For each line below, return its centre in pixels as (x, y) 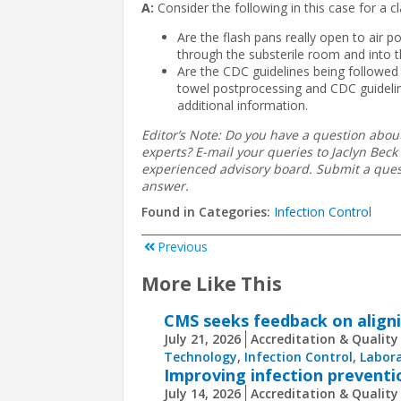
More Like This (212, 283)
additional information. (243, 106)
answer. (165, 186)
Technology (200, 357)
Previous (183, 247)
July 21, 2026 (202, 339)
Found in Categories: (208, 212)
